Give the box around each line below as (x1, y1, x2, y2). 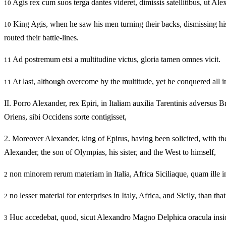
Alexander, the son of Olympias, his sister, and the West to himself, (4, 147, 216, 156)
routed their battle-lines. (4, 33, 79, 42)
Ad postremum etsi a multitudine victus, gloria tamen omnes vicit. (11, 55, 220, 64)
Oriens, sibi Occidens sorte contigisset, (4, 112, 127, 121)
